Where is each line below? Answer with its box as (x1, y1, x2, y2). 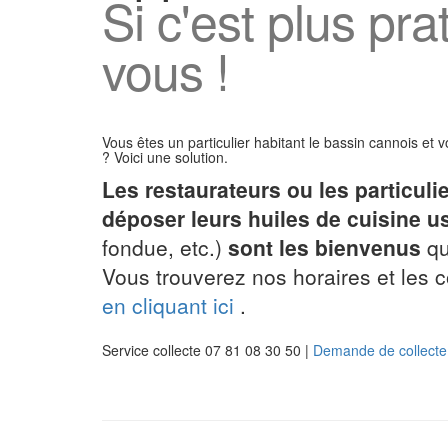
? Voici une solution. (102, 147, 228, 167)
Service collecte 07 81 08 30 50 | (102, 340, 313, 360)
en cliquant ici (102, 290, 234, 320)
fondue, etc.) (102, 232, 228, 262)
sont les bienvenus (228, 232, 421, 262)
